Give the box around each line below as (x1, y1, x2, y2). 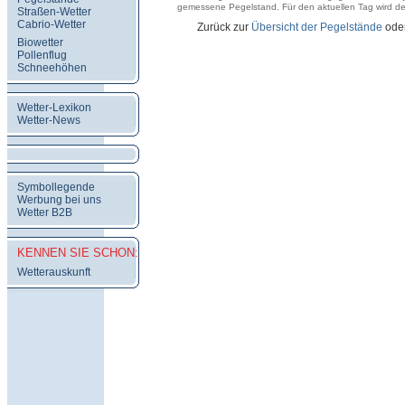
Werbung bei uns (17, 193, 101, 206)
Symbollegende (17, 181, 95, 193)
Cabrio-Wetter (17, 18, 86, 31)
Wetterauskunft (17, 266, 90, 278)
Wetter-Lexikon (17, 101, 91, 114)
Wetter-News (17, 114, 80, 127)
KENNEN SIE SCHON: (17, 246, 138, 259)
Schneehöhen (17, 61, 87, 74)
